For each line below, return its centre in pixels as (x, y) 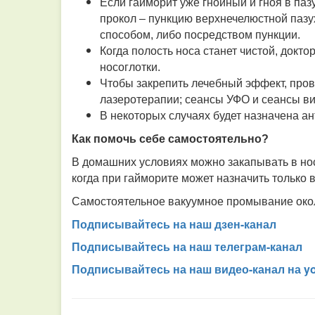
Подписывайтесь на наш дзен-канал (174, 224)
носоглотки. (130, 67)
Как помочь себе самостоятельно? (170, 139)
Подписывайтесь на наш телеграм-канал (187, 246)
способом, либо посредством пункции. (200, 35)
